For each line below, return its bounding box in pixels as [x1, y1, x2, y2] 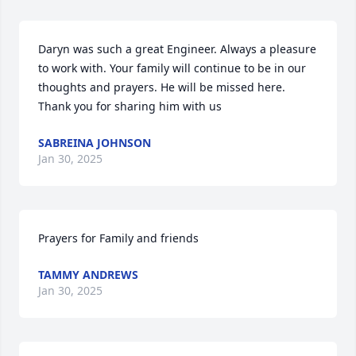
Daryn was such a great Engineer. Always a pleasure [38, 41, 316, 56]
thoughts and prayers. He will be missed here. [38, 79, 285, 95]
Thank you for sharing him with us [38, 99, 222, 114]
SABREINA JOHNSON [38, 135, 151, 150]
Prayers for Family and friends [38, 230, 199, 246]
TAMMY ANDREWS [38, 267, 138, 282]
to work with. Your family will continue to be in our [38, 60, 306, 75]
